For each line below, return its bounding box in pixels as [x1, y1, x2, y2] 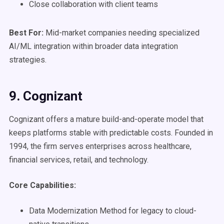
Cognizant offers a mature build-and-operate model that [9, 114, 203, 124]
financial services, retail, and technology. [9, 155, 148, 164]
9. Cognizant [9, 88, 82, 103]
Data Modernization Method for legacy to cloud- [29, 206, 196, 215]
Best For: [9, 28, 43, 37]
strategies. [9, 55, 46, 64]
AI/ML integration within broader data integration [9, 41, 178, 51]
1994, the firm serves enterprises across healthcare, [9, 141, 191, 151]
